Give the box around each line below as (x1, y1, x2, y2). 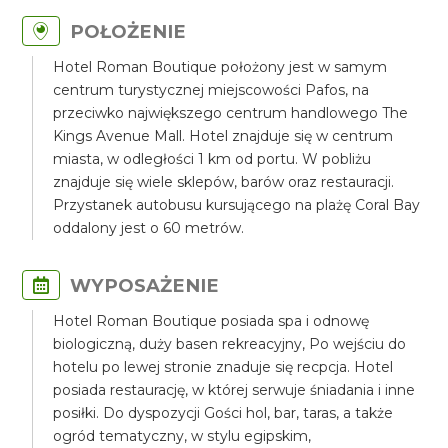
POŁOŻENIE (70, 20, 187, 43)
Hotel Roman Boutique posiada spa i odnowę (53, 312, 370, 330)
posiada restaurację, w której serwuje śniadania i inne (53, 381, 416, 399)
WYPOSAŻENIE (70, 274, 220, 297)
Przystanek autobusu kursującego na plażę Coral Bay (53, 196, 421, 214)
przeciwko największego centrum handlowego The (53, 104, 409, 122)
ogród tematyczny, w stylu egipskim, (53, 427, 316, 445)
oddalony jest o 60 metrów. (53, 219, 245, 237)
